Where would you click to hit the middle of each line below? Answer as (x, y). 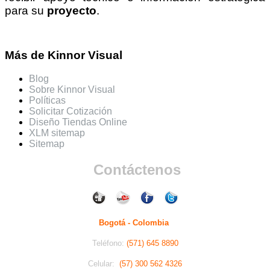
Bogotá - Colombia (134, 222)
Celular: (104, 263)
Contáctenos (137, 170)
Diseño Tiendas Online (78, 122)
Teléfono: (109, 243)
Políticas (47, 101)
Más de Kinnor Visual (64, 55)
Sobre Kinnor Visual (72, 90)
